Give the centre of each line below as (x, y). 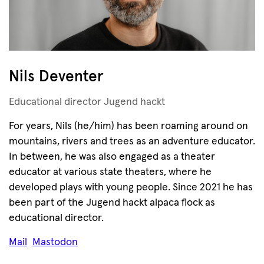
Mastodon (55, 242)
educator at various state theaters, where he (110, 172)
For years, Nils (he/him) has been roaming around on (128, 126)
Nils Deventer (56, 77)
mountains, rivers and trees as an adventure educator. (132, 141)
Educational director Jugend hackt (87, 102)
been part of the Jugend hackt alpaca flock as (112, 203)
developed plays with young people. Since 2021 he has (131, 187)
